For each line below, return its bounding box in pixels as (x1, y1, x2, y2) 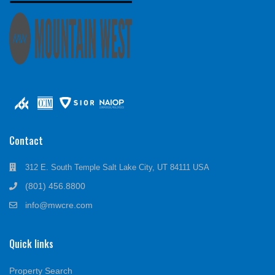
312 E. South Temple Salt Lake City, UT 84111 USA (25, 162, 209, 172)
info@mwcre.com (25, 199, 93, 210)
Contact (9, 133, 43, 148)
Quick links (9, 236, 53, 251)
